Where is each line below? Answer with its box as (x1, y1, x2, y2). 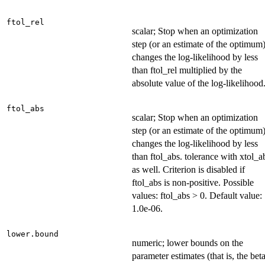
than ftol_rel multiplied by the (132, 65, 242, 76)
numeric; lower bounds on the (132, 238, 243, 248)
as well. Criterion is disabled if (132, 164, 245, 175)
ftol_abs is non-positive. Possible (132, 177, 254, 188)
